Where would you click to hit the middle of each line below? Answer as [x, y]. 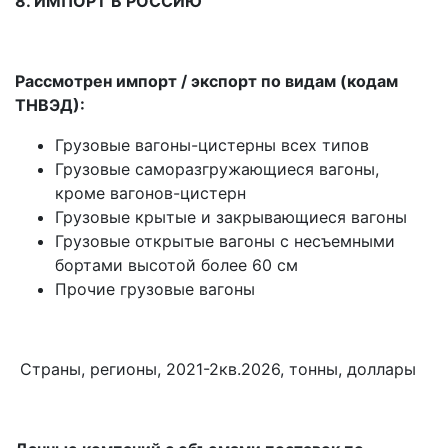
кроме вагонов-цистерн [150, 193]
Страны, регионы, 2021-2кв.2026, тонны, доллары [215, 369]
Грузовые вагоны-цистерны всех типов [212, 145]
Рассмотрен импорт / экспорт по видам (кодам [206, 81]
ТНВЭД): [50, 105]
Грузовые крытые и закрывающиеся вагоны [231, 217]
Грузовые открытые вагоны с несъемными [225, 241]
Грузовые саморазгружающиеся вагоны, [217, 169]
